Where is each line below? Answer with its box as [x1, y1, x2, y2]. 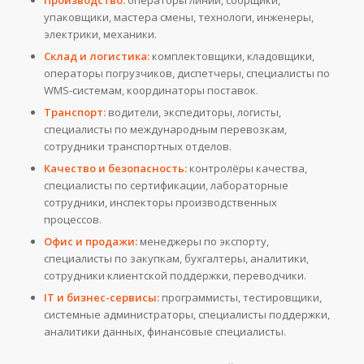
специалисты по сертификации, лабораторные [43, 178, 288, 193]
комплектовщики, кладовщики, [149, 49, 314, 64]
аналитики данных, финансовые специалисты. [43, 324, 286, 340]
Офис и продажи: [43, 234, 137, 249]
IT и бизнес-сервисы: [43, 290, 159, 305]
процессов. [43, 212, 102, 227]
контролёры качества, [186, 161, 307, 176]
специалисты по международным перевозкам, [43, 122, 287, 137]
